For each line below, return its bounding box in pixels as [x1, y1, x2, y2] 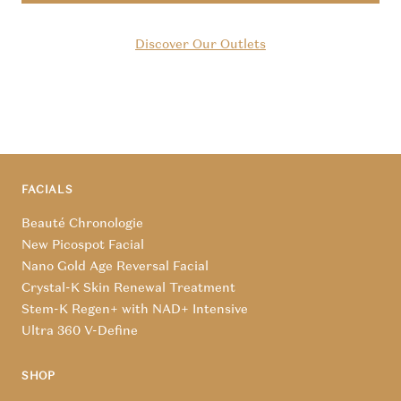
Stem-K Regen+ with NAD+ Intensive [21, 301, 248, 318]
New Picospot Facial [21, 236, 144, 253]
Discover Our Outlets [135, 36, 266, 53]
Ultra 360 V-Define [21, 322, 138, 339]
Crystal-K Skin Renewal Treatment [21, 279, 235, 296]
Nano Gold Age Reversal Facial [21, 258, 209, 275]
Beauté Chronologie [21, 215, 143, 232]
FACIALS [21, 183, 73, 197]
